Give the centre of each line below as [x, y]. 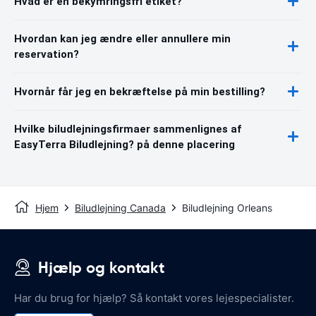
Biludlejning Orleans [227, 207]
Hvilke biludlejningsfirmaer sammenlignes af [128, 129]
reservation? [47, 54]
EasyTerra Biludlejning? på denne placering [124, 144]
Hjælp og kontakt [101, 267]
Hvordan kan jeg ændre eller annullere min [122, 38]
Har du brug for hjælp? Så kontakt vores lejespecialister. [154, 298]
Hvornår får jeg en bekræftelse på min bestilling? [140, 91]
